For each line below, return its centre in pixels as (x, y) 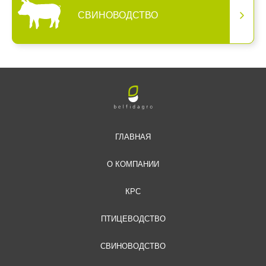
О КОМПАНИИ (133, 164)
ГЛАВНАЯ (133, 137)
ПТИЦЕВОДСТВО (133, 219)
